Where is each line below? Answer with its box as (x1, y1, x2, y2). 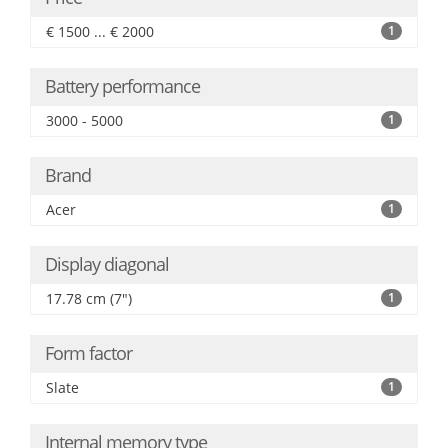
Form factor (45, 341, 132, 365)
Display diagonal (45, 252, 169, 276)
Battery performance (45, 74, 200, 98)
